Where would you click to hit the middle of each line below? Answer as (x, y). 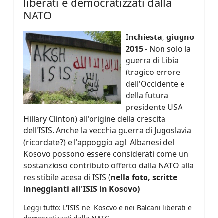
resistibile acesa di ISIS (66, 177)
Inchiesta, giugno (160, 37)
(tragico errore (153, 72)
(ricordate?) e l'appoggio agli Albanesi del (99, 142)
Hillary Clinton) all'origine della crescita (94, 119)
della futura (147, 96)
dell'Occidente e (155, 84)
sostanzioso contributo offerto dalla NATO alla (109, 166)
